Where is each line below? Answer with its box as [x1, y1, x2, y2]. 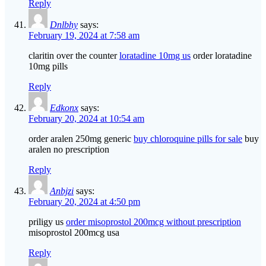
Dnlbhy [50, 20, 78, 30]
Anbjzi [50, 186, 74, 197]
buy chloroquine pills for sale [134, 134, 242, 144]
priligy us [28, 217, 66, 227]
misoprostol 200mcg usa [28, 227, 119, 238]
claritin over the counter [28, 50, 119, 61]
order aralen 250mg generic [28, 134, 134, 144]
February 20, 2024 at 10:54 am [28, 113, 144, 124]
